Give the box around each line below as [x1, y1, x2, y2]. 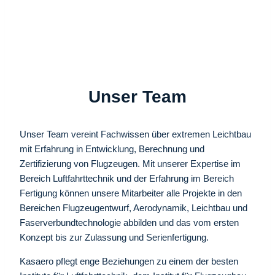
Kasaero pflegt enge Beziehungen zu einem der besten [20, 256, 238, 267]
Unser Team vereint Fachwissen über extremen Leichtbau [20, 129, 251, 140]
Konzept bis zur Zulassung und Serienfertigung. [20, 232, 209, 243]
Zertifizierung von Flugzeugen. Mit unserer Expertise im [20, 158, 241, 169]
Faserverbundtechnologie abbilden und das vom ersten [20, 217, 239, 228]
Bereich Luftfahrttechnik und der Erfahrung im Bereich [20, 173, 234, 184]
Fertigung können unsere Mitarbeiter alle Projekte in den [20, 188, 242, 199]
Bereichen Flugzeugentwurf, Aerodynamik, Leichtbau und [20, 203, 247, 214]
